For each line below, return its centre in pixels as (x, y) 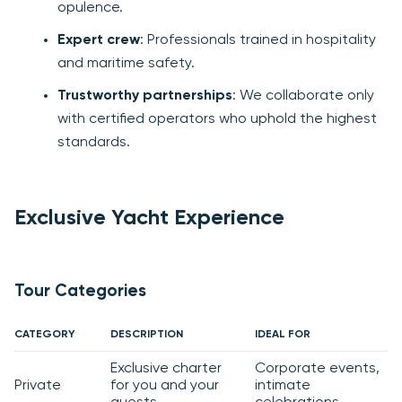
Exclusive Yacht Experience (149, 218)
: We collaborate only (303, 96)
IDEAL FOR (283, 335)
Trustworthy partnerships (145, 96)
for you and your (165, 386)
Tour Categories (80, 292)
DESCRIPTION (147, 335)
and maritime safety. (126, 64)
